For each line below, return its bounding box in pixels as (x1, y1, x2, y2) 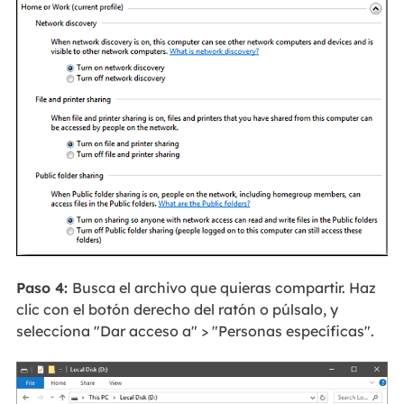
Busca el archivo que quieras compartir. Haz (71, 278, 376, 297)
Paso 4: (15, 278, 72, 297)
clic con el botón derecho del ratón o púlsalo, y (15, 299, 338, 318)
